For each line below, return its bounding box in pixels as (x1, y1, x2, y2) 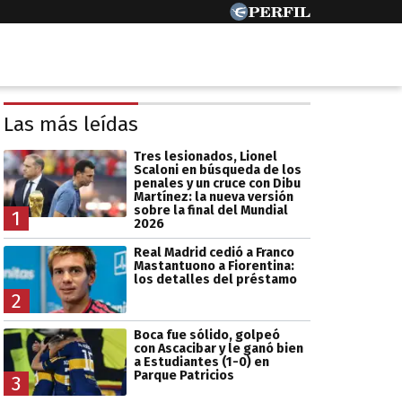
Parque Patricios (133, 367, 234, 383)
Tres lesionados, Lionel (133, 148, 277, 164)
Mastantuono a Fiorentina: (133, 258, 294, 274)
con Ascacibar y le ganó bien (133, 340, 303, 356)
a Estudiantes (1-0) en (133, 354, 269, 370)
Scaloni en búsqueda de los (133, 162, 301, 178)
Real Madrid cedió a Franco (133, 244, 294, 260)
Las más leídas (4, 112, 138, 137)
